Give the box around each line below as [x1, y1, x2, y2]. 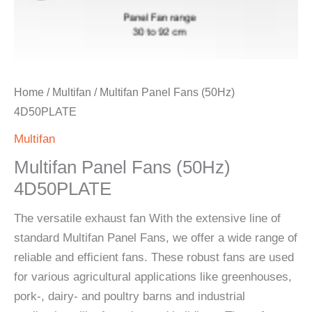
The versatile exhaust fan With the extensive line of [14, 211, 281, 225]
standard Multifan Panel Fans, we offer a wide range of [14, 231, 297, 244]
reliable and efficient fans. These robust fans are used [14, 250, 294, 264]
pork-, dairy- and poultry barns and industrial [14, 289, 245, 303]
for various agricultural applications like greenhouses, [14, 270, 292, 283]
